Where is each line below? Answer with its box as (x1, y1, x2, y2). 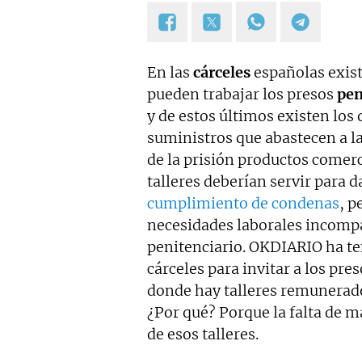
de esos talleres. (147, 325, 259, 343)
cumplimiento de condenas (147, 194, 339, 213)
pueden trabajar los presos (147, 85, 337, 103)
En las (147, 63, 193, 82)
